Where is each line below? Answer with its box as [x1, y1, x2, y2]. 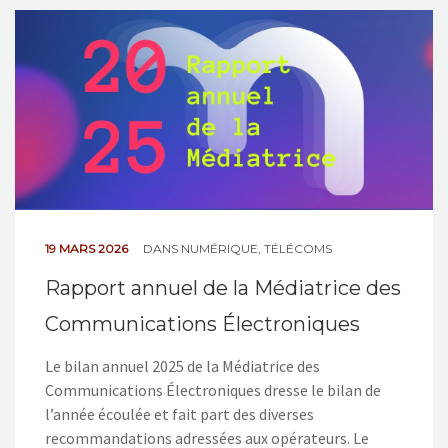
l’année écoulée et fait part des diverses [45, 404, 314, 425]
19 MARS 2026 [45, 241, 131, 257]
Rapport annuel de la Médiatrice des [45, 276, 401, 301]
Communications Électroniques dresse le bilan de [45, 380, 381, 401]
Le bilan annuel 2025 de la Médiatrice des [45, 356, 320, 377]
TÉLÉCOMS [264, 241, 332, 257]
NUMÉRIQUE [181, 241, 258, 257]
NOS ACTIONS [24, 5, 127, 23]
